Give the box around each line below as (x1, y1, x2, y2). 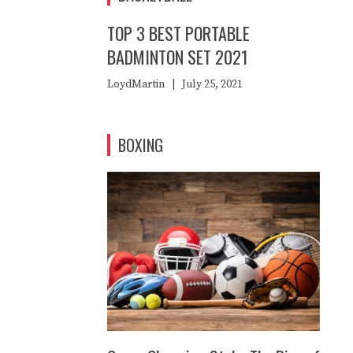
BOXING (118, 132, 163, 157)
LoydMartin (107, 76, 165, 91)
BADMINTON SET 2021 (107, 43, 248, 69)
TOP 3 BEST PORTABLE (107, 20, 250, 46)
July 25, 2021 (182, 76, 243, 91)
